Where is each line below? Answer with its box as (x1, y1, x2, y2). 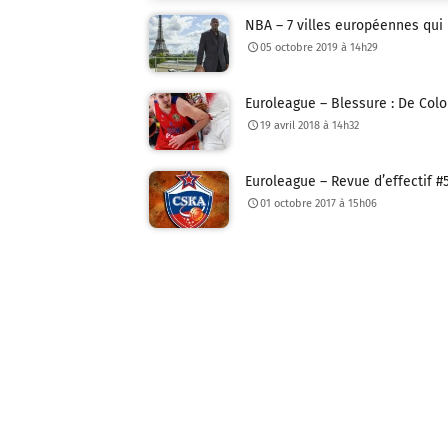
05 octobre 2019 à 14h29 (260, 41, 379, 55)
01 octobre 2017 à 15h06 (260, 196, 378, 210)
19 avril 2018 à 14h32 (260, 119, 360, 133)
